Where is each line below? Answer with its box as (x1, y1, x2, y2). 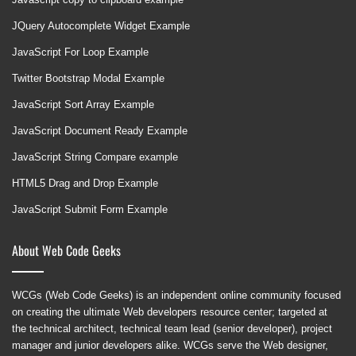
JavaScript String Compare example (12, 151, 178, 163)
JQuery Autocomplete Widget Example (12, 20, 190, 32)
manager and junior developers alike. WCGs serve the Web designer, (12, 339, 328, 351)
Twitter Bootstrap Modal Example (12, 72, 164, 84)
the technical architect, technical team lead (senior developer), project (12, 323, 332, 335)
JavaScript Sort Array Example (12, 99, 154, 110)
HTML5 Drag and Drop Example (12, 177, 158, 189)
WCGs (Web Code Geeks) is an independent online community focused (12, 289, 341, 301)
